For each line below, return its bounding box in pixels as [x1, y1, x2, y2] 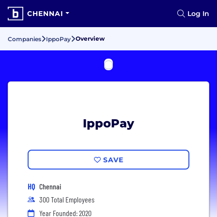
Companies [8, 35, 41, 43]
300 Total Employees [39, 195, 94, 204]
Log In [187, 9, 209, 18]
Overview [76, 35, 105, 42]
